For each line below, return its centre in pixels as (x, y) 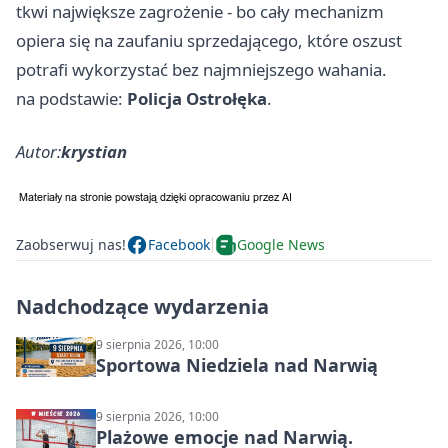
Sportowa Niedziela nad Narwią (237, 364)
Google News (281, 245)
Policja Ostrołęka (197, 98)
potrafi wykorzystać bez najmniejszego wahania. (201, 69)
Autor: (38, 151)
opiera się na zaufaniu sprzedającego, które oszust (209, 40)
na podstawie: (71, 98)
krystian (94, 151)
